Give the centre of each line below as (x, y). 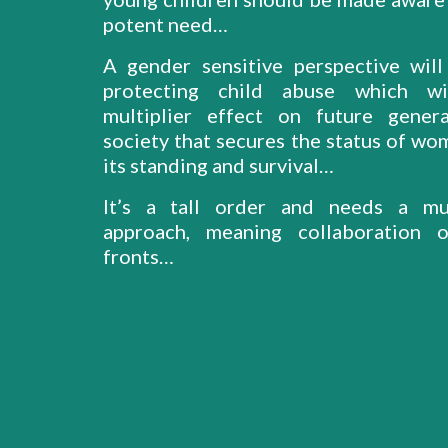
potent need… (165, 24)
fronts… (140, 256)
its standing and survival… (218, 165)
